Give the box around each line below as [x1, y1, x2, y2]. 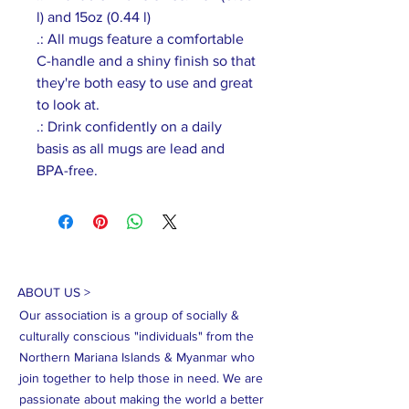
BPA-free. [37, 163, 98, 178]
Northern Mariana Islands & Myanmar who [19, 350, 255, 364]
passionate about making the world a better [19, 392, 264, 406]
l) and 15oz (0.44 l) [37, 9, 151, 25]
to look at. [37, 97, 100, 112]
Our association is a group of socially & [19, 308, 239, 322]
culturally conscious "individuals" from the [19, 329, 254, 343]
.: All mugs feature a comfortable [37, 31, 244, 47]
